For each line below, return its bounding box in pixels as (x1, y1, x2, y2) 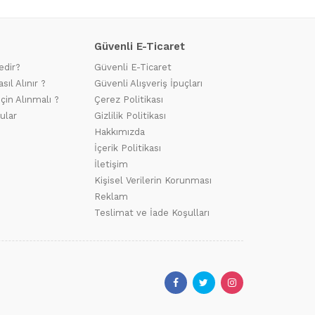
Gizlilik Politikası (94, 110, 166, 121)
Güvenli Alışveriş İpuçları (94, 78, 202, 89)
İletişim (94, 159, 128, 169)
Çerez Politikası (94, 94, 163, 105)
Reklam (94, 191, 128, 202)
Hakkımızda (94, 127, 145, 137)
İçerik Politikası (94, 143, 161, 153)
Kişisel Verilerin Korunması (94, 175, 212, 186)
